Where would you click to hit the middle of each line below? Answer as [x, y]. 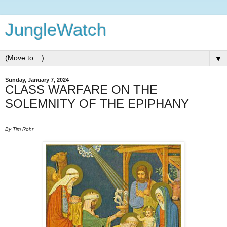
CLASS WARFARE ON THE [81, 89]
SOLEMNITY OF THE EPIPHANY [97, 104]
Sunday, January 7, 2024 [37, 80]
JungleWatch [56, 30]
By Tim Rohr [19, 129]
